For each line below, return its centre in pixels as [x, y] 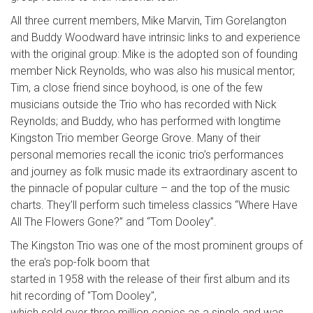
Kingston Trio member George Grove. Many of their [136, 138]
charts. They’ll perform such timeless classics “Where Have [154, 205]
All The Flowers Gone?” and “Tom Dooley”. [114, 222]
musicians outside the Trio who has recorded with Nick [144, 105]
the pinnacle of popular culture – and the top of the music [150, 189]
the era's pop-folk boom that [80, 263]
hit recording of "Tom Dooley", [83, 296]
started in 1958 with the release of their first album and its [150, 279]
